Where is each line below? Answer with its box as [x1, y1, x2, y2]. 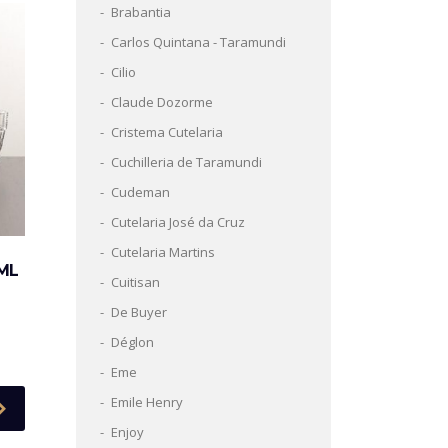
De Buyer [111, 303, 167, 321]
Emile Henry [111, 393, 183, 411]
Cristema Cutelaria [111, 123, 223, 141]
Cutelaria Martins [111, 243, 215, 261]
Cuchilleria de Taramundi [111, 153, 262, 171]
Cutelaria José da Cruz [111, 213, 245, 231]
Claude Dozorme [111, 93, 213, 111]
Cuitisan [111, 273, 160, 291]
